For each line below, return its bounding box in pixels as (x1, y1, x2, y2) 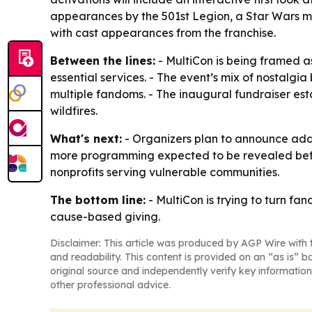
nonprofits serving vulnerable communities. (50, 165, 279, 180)
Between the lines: (50, 54, 155, 68)
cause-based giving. (50, 210, 160, 224)
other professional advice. (50, 279, 171, 292)
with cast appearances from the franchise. (50, 26, 276, 40)
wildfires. (50, 104, 97, 118)
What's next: (50, 132, 122, 146)
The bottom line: (50, 193, 146, 208)
